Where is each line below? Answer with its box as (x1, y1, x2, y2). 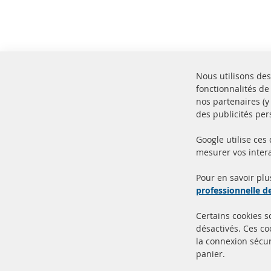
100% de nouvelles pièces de (60, 155, 177, 166)
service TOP (60, 166, 108, 177)
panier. (196, 248, 226, 260)
